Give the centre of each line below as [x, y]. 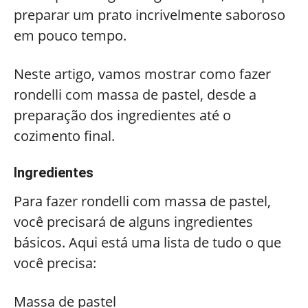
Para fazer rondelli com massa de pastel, [142, 201]
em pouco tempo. [72, 35]
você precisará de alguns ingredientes [133, 222]
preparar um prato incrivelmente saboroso [150, 15]
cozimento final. [64, 136]
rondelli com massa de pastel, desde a [135, 95]
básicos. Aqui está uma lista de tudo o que [147, 242]
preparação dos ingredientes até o [122, 115]
